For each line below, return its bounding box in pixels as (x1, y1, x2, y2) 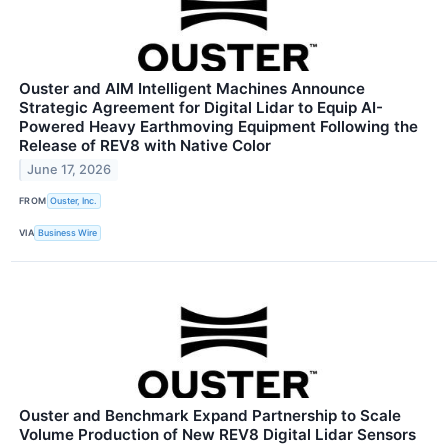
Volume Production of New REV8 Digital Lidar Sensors (19, 424, 416, 444)
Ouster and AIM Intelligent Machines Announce (19, 78, 365, 98)
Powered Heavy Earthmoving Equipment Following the (19, 116, 418, 136)
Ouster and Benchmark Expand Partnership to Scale (19, 405, 401, 425)
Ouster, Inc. (50, 195, 98, 207)
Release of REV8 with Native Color (19, 135, 271, 155)
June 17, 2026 (27, 162, 112, 178)
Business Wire (38, 227, 98, 239)
